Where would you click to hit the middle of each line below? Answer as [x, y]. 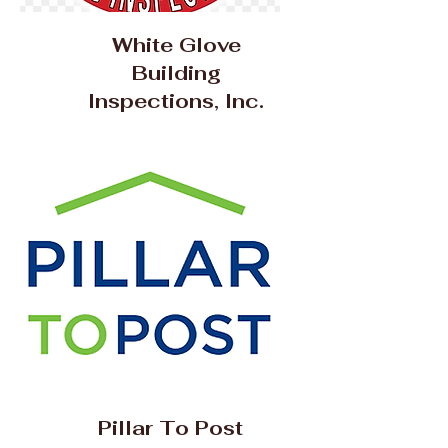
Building [176, 73]
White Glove [176, 45]
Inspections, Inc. [176, 101]
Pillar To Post [176, 428]
